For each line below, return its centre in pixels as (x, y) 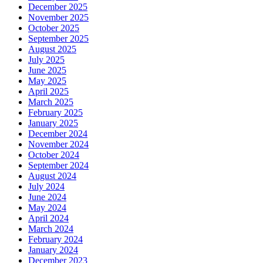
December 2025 (58, 6)
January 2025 (53, 123)
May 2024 (47, 207)
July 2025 (46, 59)
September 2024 (58, 165)
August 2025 (52, 49)
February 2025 (55, 112)
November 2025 (58, 17)
